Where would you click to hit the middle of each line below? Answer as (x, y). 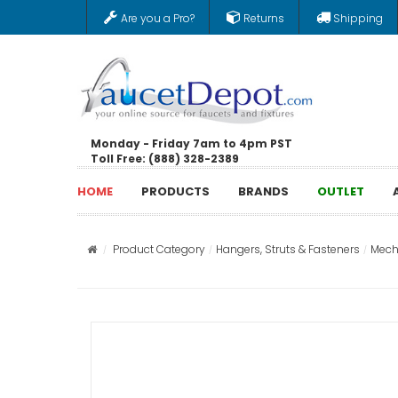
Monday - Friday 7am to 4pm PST (191, 143)
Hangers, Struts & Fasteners (288, 249)
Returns (264, 18)
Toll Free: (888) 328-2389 (165, 158)
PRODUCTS (175, 191)
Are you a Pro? (158, 18)
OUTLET (341, 191)
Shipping (358, 18)
